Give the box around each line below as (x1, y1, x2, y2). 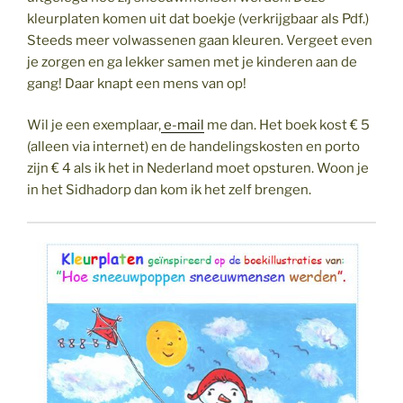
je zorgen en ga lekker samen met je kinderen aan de (27, 53, 357, 70)
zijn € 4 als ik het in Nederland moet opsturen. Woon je (27, 160, 369, 177)
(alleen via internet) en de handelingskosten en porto (27, 139, 360, 156)
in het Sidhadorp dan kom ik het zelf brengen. (27, 182, 311, 199)
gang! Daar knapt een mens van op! (27, 75, 246, 92)
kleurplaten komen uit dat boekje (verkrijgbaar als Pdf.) (27, 10, 369, 27)
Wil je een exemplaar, (27, 117, 161, 134)
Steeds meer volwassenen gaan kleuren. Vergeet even (27, 31, 372, 49)
